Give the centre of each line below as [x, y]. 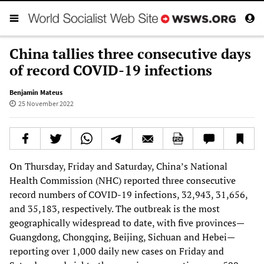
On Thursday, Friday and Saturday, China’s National [118, 166]
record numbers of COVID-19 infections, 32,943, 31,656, [128, 194]
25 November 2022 [46, 103]
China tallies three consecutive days [130, 53]
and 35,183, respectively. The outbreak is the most [115, 208]
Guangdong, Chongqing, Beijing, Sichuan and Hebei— [122, 237]
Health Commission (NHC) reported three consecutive [123, 180]
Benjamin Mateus [36, 92]
